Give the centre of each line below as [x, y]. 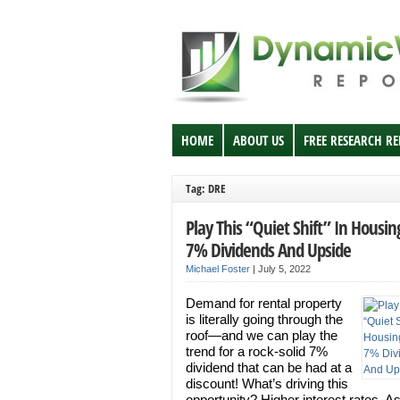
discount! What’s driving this [267, 383]
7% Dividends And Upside [268, 250]
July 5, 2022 [284, 269]
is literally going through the [264, 319]
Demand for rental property [264, 303]
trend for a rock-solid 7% [257, 351]
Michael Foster [218, 269]
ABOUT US [258, 140]
